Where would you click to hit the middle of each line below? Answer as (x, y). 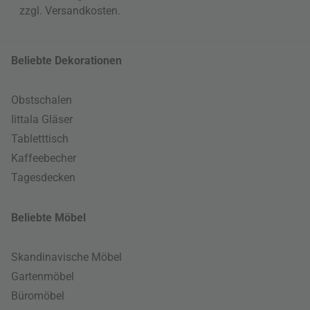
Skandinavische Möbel (66, 257)
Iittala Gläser (42, 119)
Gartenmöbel (43, 276)
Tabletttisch (40, 139)
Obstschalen (42, 100)
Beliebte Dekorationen (66, 61)
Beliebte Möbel (48, 218)
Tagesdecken (43, 177)
